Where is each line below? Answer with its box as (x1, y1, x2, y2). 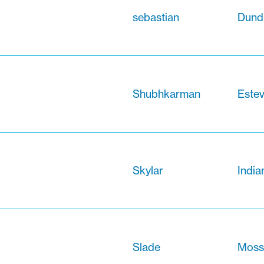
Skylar (133, 164, 163, 177)
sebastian (133, 11, 179, 24)
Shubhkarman (133, 87, 200, 101)
